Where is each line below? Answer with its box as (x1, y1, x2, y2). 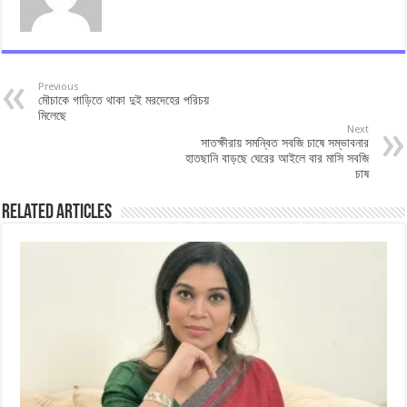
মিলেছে (38, 107, 67, 123)
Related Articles (2, 202, 113, 223)
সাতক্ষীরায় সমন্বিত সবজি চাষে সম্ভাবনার (200, 134, 369, 150)
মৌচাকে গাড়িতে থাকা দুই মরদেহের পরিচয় (38, 92, 210, 107)
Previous (38, 80, 80, 93)
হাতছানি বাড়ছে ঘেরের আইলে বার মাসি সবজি (184, 150, 369, 165)
